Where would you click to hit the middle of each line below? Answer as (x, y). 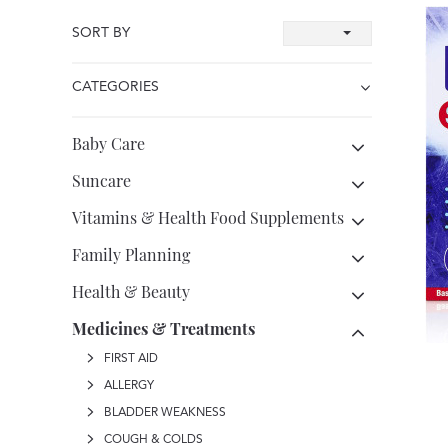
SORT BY (101, 33)
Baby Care (108, 143)
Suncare (101, 180)
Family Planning (131, 254)
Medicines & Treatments (163, 328)
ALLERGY (127, 386)
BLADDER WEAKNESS (163, 413)
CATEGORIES (115, 87)
